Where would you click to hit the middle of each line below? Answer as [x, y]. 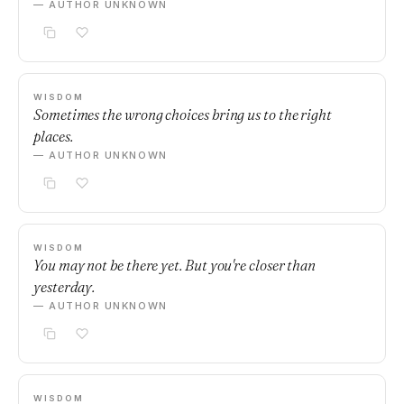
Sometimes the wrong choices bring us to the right [183, 115]
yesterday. [64, 287]
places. [53, 136]
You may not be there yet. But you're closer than [175, 265]
